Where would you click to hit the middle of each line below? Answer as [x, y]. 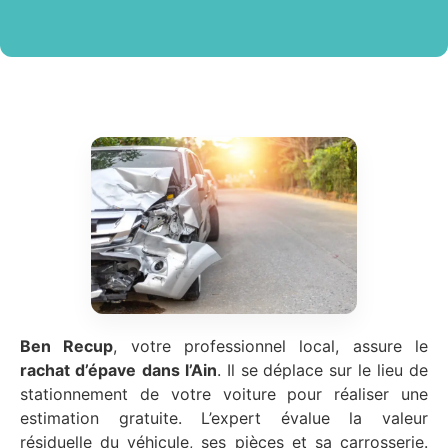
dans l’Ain [179, 370]
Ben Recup [67, 346]
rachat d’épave [78, 370]
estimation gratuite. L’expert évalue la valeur [224, 418]
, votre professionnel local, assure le [271, 346]
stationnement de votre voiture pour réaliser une [224, 394]
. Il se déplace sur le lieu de [322, 370]
